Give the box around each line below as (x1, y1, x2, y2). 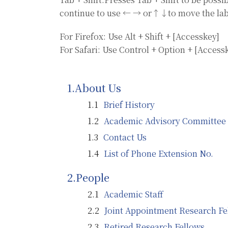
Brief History (103, 99, 155, 110)
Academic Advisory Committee (104, 115, 226, 127)
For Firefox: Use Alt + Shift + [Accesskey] (60, 31, 219, 42)
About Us (75, 80, 121, 95)
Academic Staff (104, 188, 163, 200)
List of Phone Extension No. (104, 148, 213, 159)
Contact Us (103, 131, 147, 143)
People (76, 170, 109, 185)
